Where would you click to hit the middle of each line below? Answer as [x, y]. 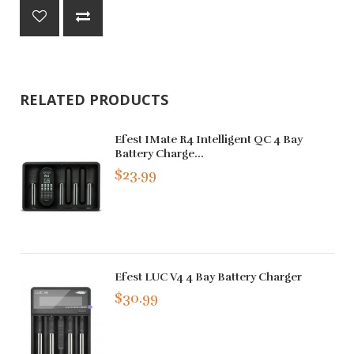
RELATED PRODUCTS [94, 99]
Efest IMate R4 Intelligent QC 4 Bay [209, 139]
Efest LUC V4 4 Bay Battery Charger [209, 277]
